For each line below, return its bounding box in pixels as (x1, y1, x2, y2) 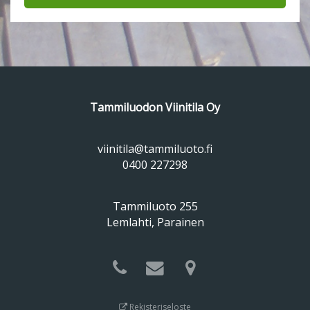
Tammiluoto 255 (112, 198, 198, 214)
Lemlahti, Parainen (106, 214, 204, 230)
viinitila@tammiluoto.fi (98, 140, 212, 156)
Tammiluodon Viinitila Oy (90, 100, 220, 116)
